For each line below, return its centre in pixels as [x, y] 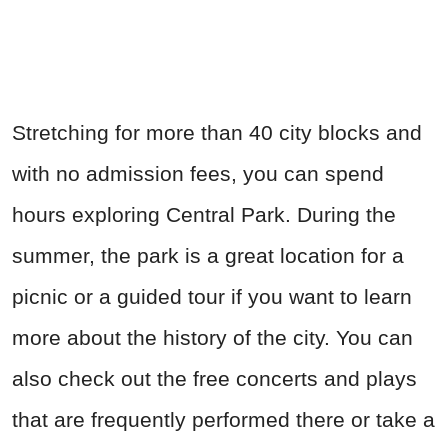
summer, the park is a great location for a [208, 255]
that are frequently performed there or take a [223, 419]
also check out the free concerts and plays [214, 378]
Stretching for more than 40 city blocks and [217, 132]
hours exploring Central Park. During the [204, 214]
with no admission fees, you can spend [198, 173]
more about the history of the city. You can [212, 337]
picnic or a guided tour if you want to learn [212, 296]
